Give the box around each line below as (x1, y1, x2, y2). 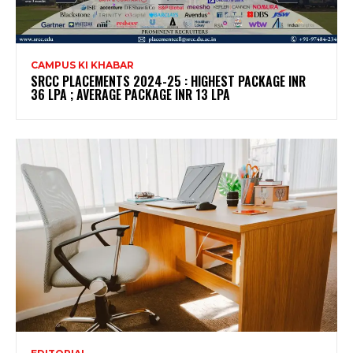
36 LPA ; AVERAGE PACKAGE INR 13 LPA (31, 84, 230, 104)
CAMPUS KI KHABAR (31, 58, 134, 71)
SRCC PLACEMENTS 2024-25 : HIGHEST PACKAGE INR (31, 71, 306, 91)
